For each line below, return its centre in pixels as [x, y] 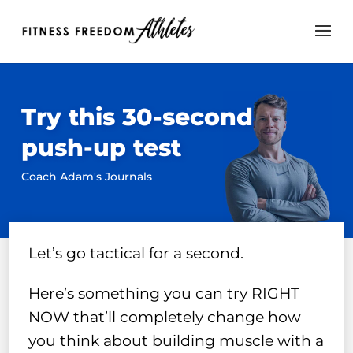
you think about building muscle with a [176, 340]
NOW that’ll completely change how [165, 317]
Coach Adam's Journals [86, 176]
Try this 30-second [137, 117]
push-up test [101, 148]
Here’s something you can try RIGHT [164, 293]
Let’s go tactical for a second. [136, 253]
